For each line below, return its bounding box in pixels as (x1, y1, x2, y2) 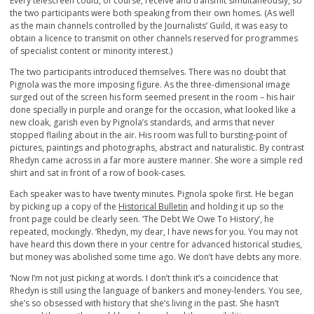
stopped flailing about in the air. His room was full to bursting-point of (10, 129, 287, 142)
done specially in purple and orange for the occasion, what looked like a (10, 104, 296, 116)
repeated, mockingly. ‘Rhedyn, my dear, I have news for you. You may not (10, 226, 298, 238)
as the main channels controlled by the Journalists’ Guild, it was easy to (10, 20, 288, 32)
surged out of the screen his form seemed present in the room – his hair (10, 91, 295, 104)
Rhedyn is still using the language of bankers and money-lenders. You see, (10, 285, 302, 297)
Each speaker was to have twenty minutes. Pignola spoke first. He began (10, 188, 294, 200)
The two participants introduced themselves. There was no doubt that (10, 66, 286, 78)
